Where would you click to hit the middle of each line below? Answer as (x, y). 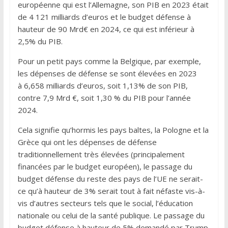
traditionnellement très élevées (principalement (101, 154)
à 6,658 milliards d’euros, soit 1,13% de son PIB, (103, 85)
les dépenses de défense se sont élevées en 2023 (107, 73)
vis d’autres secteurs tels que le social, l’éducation (105, 203)
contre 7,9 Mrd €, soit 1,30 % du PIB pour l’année (104, 97)
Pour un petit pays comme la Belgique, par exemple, (109, 61)
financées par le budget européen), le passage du (105, 166)
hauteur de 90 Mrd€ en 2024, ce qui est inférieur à (106, 29)
